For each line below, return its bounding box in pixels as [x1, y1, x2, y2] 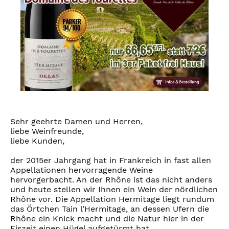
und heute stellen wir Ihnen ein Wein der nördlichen [10, 185, 218, 195]
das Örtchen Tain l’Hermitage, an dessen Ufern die [10, 204, 209, 214]
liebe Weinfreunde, [10, 126, 84, 136]
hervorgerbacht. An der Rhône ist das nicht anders [10, 175, 212, 185]
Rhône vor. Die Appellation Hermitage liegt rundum [10, 194, 214, 204]
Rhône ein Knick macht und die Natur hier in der [10, 214, 204, 224]
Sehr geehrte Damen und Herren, [10, 117, 143, 127]
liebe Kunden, [10, 136, 64, 146]
